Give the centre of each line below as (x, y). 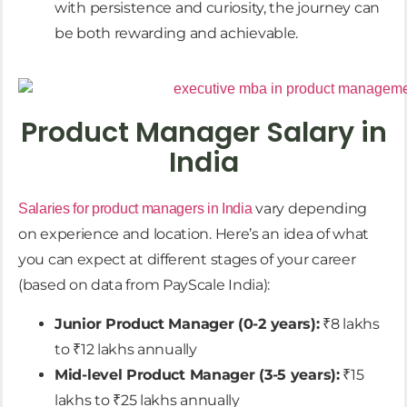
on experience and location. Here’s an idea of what (194, 234)
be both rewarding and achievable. (177, 33)
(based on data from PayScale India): (144, 285)
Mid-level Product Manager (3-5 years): (197, 374)
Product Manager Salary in (203, 133)
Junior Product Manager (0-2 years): (187, 323)
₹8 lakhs (349, 323)
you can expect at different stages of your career (187, 260)
